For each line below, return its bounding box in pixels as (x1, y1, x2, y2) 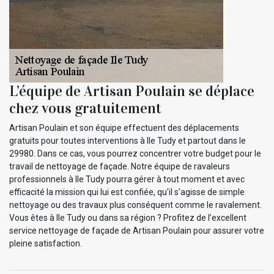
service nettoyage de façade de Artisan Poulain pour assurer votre (9, 226, 264, 236)
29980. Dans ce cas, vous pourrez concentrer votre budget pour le (9, 149, 261, 159)
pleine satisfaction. (9, 239, 82, 249)
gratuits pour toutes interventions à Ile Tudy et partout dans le (9, 136, 246, 146)
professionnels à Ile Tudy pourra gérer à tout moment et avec (9, 174, 245, 185)
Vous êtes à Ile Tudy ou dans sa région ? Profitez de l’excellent (9, 213, 246, 223)
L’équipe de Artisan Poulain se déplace (9, 82, 254, 101)
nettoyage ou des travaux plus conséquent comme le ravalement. (9, 200, 262, 210)
